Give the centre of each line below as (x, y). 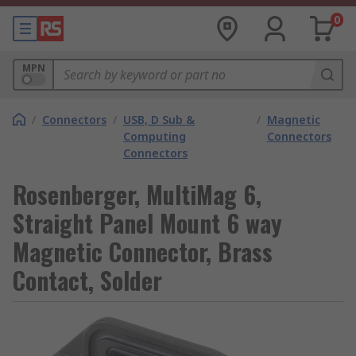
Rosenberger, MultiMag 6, (137, 194)
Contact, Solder (87, 280)
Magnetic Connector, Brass (143, 252)
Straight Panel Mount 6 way (147, 223)
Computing (155, 136)
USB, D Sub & (159, 120)
